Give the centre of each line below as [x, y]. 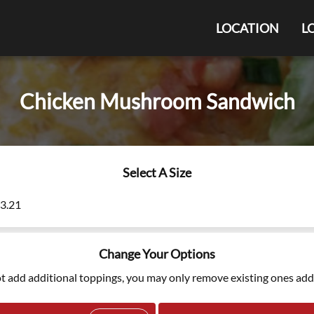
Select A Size [157, 172]
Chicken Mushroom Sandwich [157, 101]
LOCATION [247, 28]
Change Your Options [157, 254]
